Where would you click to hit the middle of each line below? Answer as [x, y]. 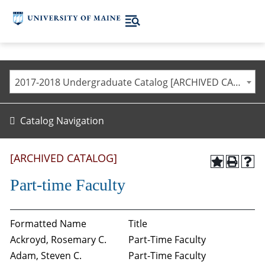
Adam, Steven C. [46, 256]
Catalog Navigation [62, 121]
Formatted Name [48, 224]
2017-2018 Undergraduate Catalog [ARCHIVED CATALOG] [237, 82]
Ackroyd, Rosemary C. [58, 240]
